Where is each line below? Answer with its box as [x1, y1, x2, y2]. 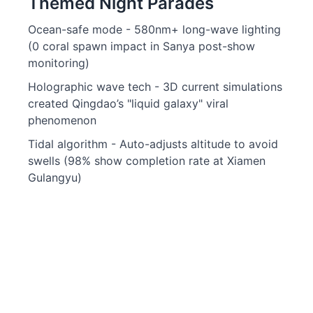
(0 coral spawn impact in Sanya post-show [28, 39, 255, 53]
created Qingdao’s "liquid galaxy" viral [28, 96, 228, 110]
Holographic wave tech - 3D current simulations [28, 80, 282, 94]
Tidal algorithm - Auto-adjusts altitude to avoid [28, 137, 278, 151]
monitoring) [28, 56, 89, 70]
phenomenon [28, 113, 96, 127]
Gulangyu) [28, 170, 82, 184]
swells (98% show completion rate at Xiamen [28, 154, 265, 168]
